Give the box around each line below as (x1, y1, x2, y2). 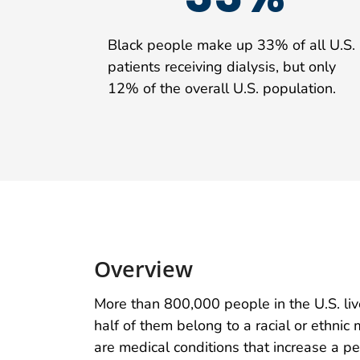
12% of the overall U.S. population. (108, 78, 336, 98)
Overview (94, 254, 193, 284)
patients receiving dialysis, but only (108, 56, 336, 76)
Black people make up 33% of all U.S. (108, 35, 355, 55)
